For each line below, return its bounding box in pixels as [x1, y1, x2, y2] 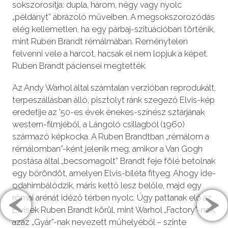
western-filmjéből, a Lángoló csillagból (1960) [12, 119, 185, 130]
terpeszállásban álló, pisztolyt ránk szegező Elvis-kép [12, 95, 215, 105]
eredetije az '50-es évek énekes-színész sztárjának [12, 107, 205, 118]
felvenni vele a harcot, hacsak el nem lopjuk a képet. [12, 48, 208, 59]
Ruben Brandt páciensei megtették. [12, 61, 147, 71]
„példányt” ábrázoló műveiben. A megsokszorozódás [12, 12, 215, 22]
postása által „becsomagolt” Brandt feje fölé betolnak [12, 156, 215, 166]
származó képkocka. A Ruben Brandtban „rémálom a [12, 131, 209, 142]
